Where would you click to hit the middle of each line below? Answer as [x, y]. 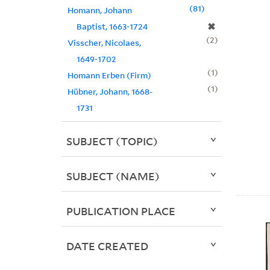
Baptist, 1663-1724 [112, 27]
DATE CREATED [107, 246]
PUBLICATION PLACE [121, 211]
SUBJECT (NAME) [113, 176]
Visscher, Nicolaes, [104, 43]
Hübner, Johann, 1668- [110, 92]
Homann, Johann [99, 10]
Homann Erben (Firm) [109, 75]
